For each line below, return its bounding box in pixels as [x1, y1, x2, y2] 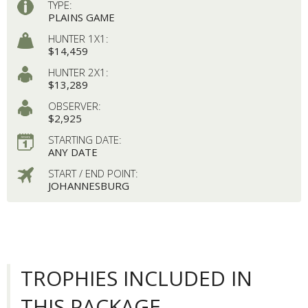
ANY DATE [47, 144, 98, 159]
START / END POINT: [47, 166, 138, 180]
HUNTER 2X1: [47, 65, 109, 79]
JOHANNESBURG [47, 178, 129, 192]
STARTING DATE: [47, 132, 122, 146]
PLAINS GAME [47, 10, 115, 24]
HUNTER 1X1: [47, 31, 109, 45]
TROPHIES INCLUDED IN [21, 263, 252, 292]
